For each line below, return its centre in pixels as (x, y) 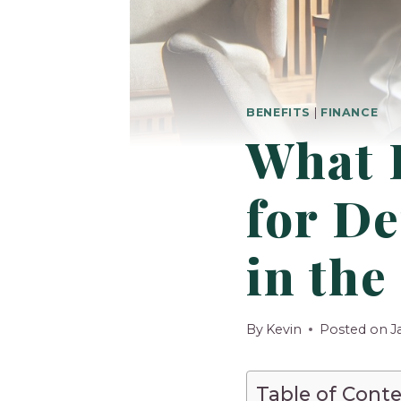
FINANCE (349, 112)
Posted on (354, 329)
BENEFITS (279, 112)
